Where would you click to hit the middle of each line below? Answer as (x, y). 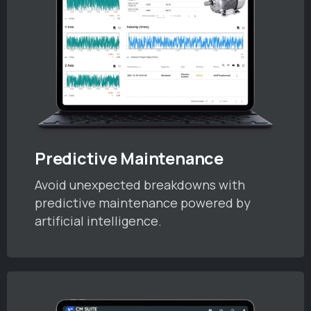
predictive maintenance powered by (143, 203)
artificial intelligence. (98, 221)
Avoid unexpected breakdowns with (140, 185)
